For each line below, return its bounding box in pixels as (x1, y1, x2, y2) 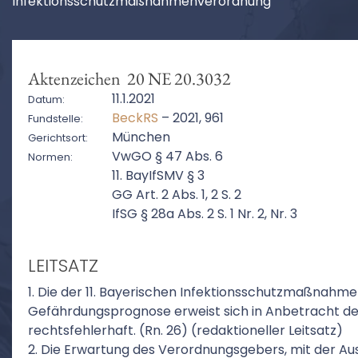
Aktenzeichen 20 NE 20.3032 (28, 67, 231, 90)
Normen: (28, 150, 73, 164)
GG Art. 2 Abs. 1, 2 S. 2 (112, 185, 241, 204)
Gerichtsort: (28, 131, 88, 145)
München (112, 128, 170, 146)
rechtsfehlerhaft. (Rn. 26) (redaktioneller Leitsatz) (28, 321, 343, 340)
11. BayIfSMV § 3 (112, 166, 205, 185)
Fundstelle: (28, 112, 83, 125)
